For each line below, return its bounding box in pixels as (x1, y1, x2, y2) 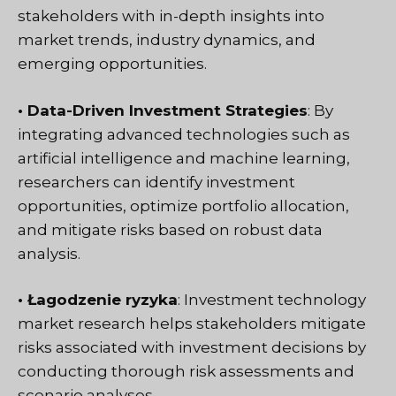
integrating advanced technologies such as (18, 125, 350, 143)
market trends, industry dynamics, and (18, 31, 316, 49)
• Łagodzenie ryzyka (18, 291, 178, 309)
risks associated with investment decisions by (18, 339, 366, 357)
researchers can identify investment (18, 172, 295, 191)
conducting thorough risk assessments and (18, 362, 354, 381)
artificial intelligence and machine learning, (18, 148, 350, 167)
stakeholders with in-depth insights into (18, 7, 324, 26)
